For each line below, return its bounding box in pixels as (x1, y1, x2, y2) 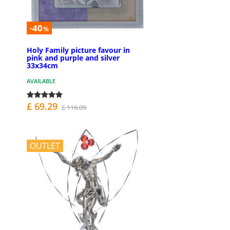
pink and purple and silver (27, 53, 120, 63)
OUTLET (30, 140, 60, 152)
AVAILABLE (27, 77, 55, 85)
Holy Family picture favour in (27, 45, 130, 55)
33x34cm (27, 61, 58, 71)
